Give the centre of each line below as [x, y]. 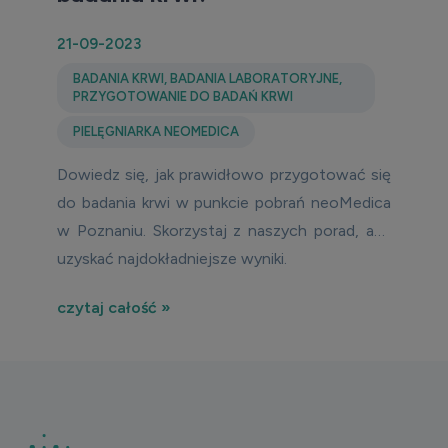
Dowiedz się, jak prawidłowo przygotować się [224, 174]
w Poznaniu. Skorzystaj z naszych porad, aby [224, 230]
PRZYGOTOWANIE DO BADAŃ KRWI [183, 96]
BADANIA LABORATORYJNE [254, 78]
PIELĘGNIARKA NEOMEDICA [156, 131]
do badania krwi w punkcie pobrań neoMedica [224, 202]
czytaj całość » [114, 307]
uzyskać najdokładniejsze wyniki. [172, 258]
